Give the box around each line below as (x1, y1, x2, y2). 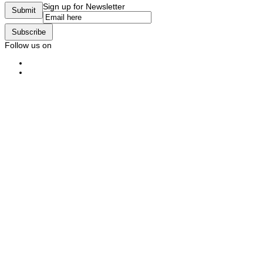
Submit (12, 5, 36, 15)
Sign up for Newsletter (43, 1, 125, 11)
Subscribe (12, 27, 46, 36)
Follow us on (5, 40, 52, 50)
